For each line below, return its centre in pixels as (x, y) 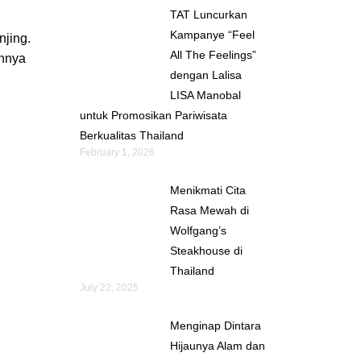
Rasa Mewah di (209, 210)
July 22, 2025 (109, 287)
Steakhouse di (206, 250)
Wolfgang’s (198, 230)
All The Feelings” (213, 54)
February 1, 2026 (117, 152)
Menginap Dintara (215, 325)
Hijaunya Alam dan (217, 345)
